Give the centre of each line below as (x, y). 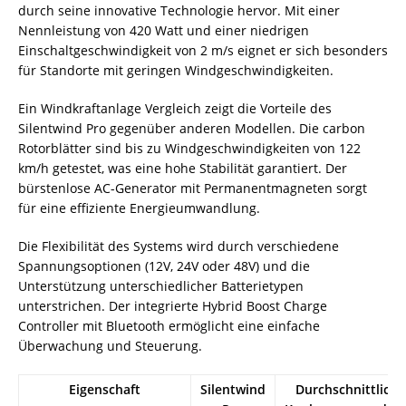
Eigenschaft (105, 389)
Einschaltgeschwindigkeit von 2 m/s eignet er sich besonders (203, 50)
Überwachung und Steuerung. (110, 346)
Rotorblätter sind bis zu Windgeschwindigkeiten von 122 (189, 148)
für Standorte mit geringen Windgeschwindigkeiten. (176, 70)
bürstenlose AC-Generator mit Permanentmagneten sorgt (193, 188)
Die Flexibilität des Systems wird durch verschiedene (179, 246)
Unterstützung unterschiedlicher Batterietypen (161, 286)
